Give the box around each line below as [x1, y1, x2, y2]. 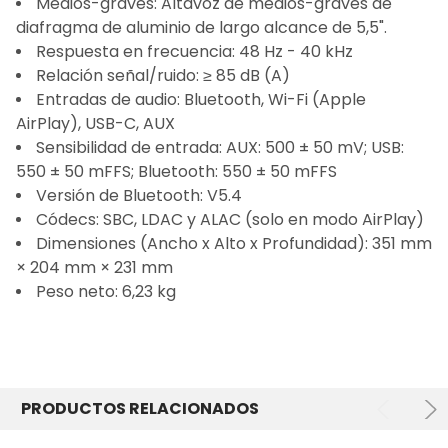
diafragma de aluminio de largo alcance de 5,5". [16, 16, 387, 40]
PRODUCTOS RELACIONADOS [21, 397, 259, 421]
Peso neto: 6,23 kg [36, 280, 176, 304]
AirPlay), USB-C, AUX [16, 112, 175, 136]
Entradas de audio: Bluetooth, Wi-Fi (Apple [36, 88, 366, 112]
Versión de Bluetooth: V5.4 [36, 184, 242, 208]
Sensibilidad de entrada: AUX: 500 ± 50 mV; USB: [36, 136, 404, 160]
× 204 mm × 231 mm [16, 256, 173, 280]
